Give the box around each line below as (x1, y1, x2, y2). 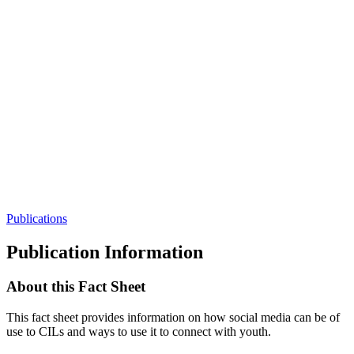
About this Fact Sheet (6, 278, 145, 296)
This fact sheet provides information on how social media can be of (6, 311, 340, 325)
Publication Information (6, 241, 203, 262)
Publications (6, 211, 67, 225)
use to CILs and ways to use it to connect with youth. (6, 325, 271, 339)
